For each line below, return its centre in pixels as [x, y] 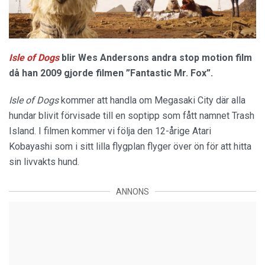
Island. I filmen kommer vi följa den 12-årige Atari [110, 131]
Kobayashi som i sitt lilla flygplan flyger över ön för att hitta [130, 146]
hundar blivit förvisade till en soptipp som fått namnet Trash [132, 115]
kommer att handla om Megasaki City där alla [152, 100]
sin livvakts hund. [44, 161]
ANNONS [132, 191]
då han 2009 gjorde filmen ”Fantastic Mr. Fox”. [111, 73]
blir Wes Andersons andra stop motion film [156, 57]
